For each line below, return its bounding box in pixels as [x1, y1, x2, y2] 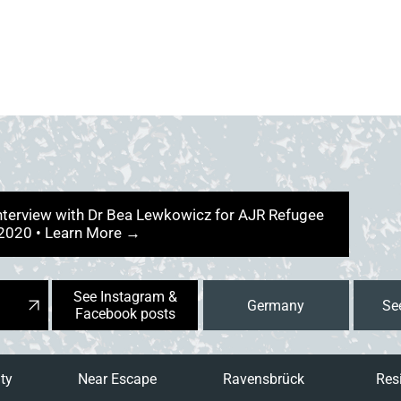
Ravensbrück [223, 371, 305, 388]
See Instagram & [73, 288, 177, 306]
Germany [247, 296, 305, 314]
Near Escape [77, 371, 157, 388]
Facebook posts [74, 305, 175, 323]
